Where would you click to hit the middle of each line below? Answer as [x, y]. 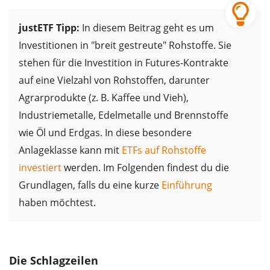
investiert [40, 168]
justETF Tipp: [49, 28]
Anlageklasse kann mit [70, 150]
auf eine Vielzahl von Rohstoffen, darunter [114, 80]
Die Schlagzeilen [54, 261]
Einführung [187, 185]
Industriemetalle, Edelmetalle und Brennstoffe [124, 115]
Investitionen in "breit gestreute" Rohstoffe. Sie [125, 46]
